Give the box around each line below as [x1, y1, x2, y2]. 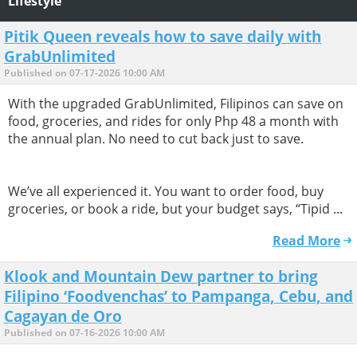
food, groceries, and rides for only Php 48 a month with [8, 112, 339, 130]
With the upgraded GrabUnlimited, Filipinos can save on [8, 94, 343, 112]
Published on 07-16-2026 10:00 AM [4, 325, 165, 339]
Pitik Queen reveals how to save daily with [4, 25, 321, 46]
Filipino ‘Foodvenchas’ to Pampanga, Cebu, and [4, 285, 353, 306]
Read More [273, 231, 340, 249]
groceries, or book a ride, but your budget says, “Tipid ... [8, 199, 343, 218]
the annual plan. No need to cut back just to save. [8, 129, 304, 147]
